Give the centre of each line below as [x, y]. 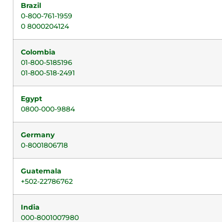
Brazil [31, 5]
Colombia [38, 52]
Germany [38, 135]
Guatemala [41, 171]
